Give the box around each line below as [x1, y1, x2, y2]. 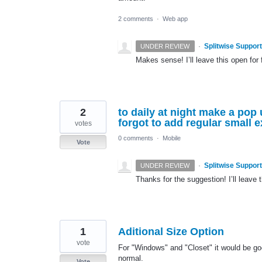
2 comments [118, 15, 153, 22]
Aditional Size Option [118, 225, 224, 237]
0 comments [118, 134, 153, 142]
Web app [163, 15, 188, 22]
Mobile [163, 134, 181, 142]
